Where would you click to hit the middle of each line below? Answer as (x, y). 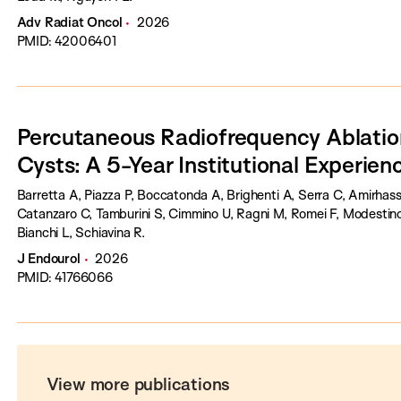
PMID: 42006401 (66, 41)
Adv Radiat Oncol (69, 22)
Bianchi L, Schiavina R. (81, 232)
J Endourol (48, 258)
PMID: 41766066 (64, 277)
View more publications (138, 384)
